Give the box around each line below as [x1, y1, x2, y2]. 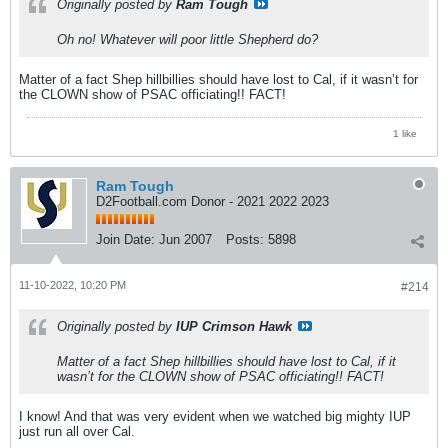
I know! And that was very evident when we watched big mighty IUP [19, 408, 411, 424]
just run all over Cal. [19, 423, 135, 439]
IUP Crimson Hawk [176, 318, 292, 334]
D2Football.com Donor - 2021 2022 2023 [96, 193, 329, 209]
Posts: [226, 231, 264, 247]
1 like [393, 127, 417, 139]
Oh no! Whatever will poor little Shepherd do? [57, 31, 318, 47]
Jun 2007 [159, 231, 212, 247]
